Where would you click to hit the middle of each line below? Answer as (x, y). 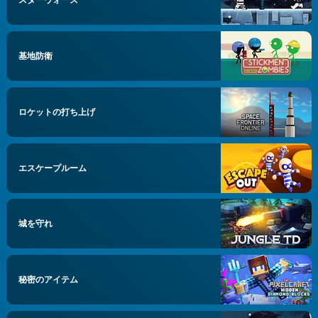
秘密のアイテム (49, 279)
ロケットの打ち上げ (57, 111)
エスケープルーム (53, 168)
